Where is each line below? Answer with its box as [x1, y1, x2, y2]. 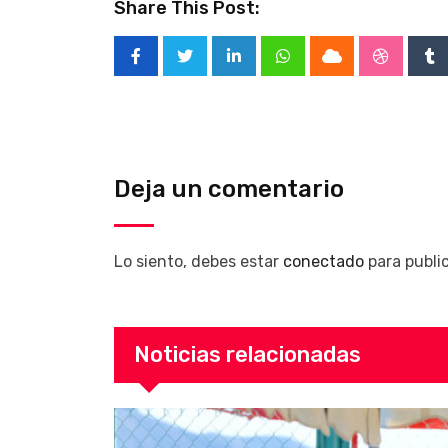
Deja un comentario [114, 174, 344, 203]
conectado [283, 251, 364, 271]
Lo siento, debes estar [114, 251, 283, 271]
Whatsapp [281, 59, 356, 79]
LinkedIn [232, 59, 297, 79]
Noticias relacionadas [134, 340, 361, 368]
